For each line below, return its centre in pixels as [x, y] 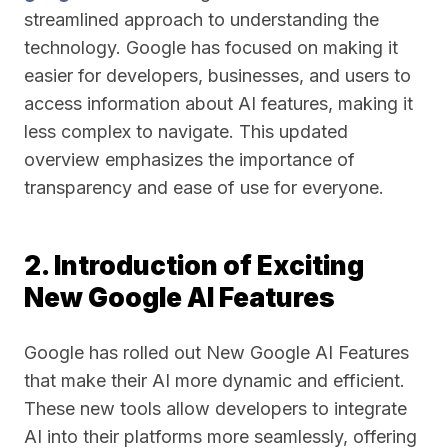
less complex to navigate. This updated [186, 131]
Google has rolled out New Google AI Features [216, 352]
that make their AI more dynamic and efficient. [214, 380]
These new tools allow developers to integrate [215, 408]
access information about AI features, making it [218, 103]
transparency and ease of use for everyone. [204, 187]
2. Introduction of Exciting [194, 265]
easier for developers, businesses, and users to [217, 75]
